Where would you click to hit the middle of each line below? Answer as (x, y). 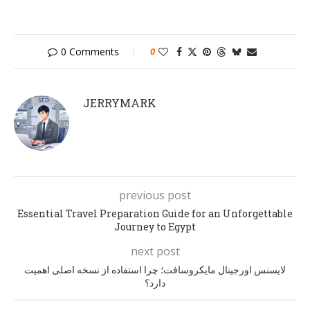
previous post (155, 195)
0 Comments (90, 52)
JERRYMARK (120, 103)
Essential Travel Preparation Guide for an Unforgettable (155, 214)
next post (155, 252)
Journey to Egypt (155, 227)
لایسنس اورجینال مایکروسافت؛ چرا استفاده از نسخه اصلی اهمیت (155, 270)
